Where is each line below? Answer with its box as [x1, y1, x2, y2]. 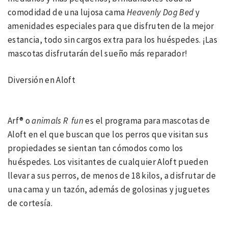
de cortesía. [8, 197, 53, 209]
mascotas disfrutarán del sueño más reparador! [8, 47, 188, 59]
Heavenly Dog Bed [126, 6, 194, 18]
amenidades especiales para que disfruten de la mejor [8, 20, 214, 32]
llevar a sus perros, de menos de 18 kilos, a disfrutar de [8, 169, 216, 181]
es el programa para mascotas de [83, 115, 210, 126]
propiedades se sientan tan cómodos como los [8, 142, 183, 154]
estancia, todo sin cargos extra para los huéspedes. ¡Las [8, 34, 218, 45]
